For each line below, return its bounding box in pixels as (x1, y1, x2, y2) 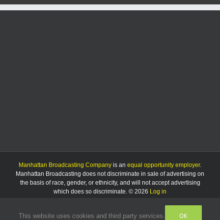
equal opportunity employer (127, 162, 200, 169)
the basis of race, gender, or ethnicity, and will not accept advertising (20, 179, 200, 187)
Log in (150, 188, 166, 195)
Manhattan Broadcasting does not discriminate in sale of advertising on (16, 170, 204, 178)
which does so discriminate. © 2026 (54, 188, 150, 195)
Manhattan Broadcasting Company (19, 162, 111, 169)
